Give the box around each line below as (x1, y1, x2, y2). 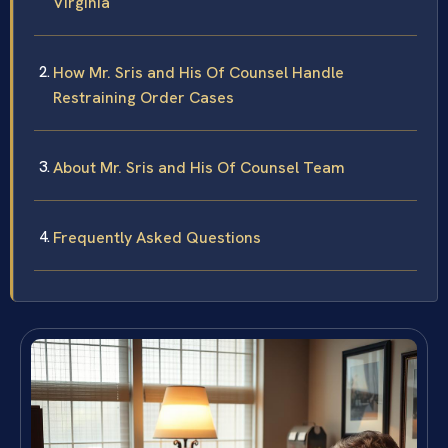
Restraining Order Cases (53, 87, 234, 108)
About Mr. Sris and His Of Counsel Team (53, 157, 345, 178)
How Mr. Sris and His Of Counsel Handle (53, 62, 344, 83)
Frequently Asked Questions (53, 227, 261, 248)
